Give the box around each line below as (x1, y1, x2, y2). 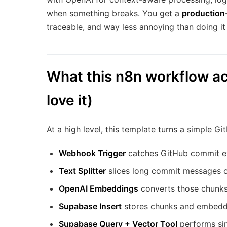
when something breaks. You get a (47, 8, 182, 19)
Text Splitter (59, 166, 106, 176)
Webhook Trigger (59, 148, 126, 159)
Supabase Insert (59, 201, 122, 212)
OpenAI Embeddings (59, 183, 138, 194)
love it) (47, 92, 93, 109)
